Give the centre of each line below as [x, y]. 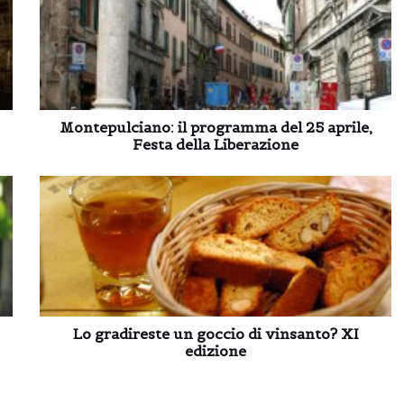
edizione [216, 350]
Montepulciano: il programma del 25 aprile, [216, 127]
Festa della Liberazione [216, 144]
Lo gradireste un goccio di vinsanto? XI [216, 333]
